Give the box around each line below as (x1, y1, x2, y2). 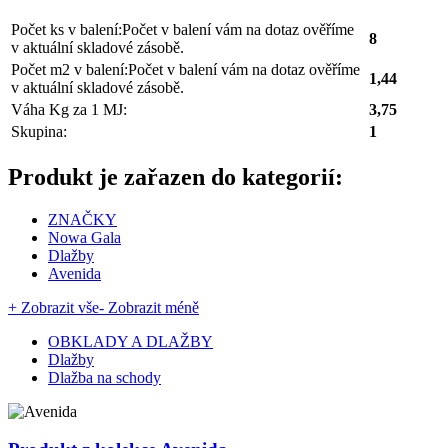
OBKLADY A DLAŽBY (48, 332, 213, 350)
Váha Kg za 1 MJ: (11, 100, 127, 118)
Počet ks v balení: (11, 20, 122, 38)
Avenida (48, 264, 101, 282)
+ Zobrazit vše (8, 298, 99, 316)
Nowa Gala (48, 228, 121, 246)
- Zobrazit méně (99, 298, 199, 316)
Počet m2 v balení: (11, 60, 128, 78)
